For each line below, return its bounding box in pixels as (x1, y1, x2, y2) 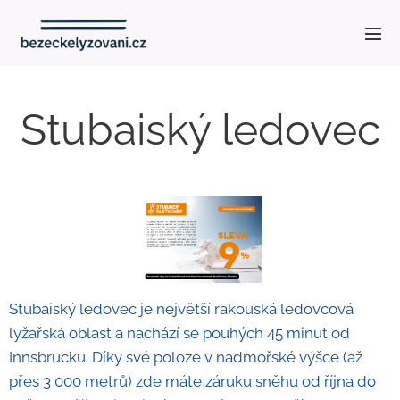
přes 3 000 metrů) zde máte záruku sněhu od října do (9, 372, 376, 391)
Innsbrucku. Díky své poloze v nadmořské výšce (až (9, 348, 362, 367)
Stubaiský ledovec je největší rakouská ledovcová (9, 300, 354, 319)
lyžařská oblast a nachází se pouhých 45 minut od (9, 324, 350, 343)
